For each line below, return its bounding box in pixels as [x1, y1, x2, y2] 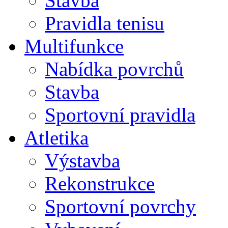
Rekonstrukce [45, 172, 155, 194]
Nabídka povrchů [45, 58, 184, 80]
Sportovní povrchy [45, 195, 196, 217]
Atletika [24, 126, 89, 149]
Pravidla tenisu [45, 12, 164, 34]
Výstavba [45, 149, 120, 172]
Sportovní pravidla [45, 103, 195, 126]
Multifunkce [24, 35, 124, 57]
